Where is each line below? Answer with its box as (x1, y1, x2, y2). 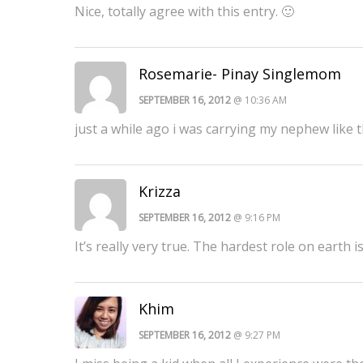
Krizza (139, 181, 181, 201)
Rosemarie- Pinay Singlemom (139, 63, 341, 83)
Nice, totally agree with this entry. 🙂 (75, 2, 294, 20)
